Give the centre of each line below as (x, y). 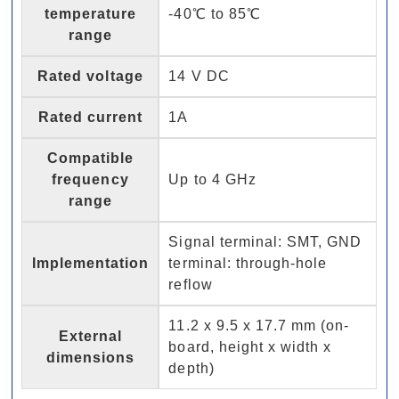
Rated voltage (90, 76)
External (90, 336)
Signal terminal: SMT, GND (265, 241)
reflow (191, 284)
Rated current (90, 117)
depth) (191, 368)
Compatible (90, 158)
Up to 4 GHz (212, 179)
